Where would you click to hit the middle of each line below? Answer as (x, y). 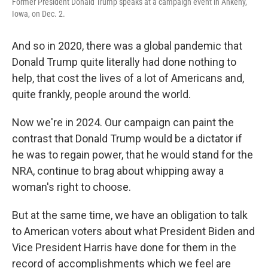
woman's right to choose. (71, 187)
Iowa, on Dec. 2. (39, 14)
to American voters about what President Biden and (133, 231)
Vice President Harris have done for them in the (124, 247)
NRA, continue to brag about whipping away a (118, 171)
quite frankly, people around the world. (101, 94)
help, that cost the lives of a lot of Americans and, (128, 78)
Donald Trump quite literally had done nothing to (124, 62)
